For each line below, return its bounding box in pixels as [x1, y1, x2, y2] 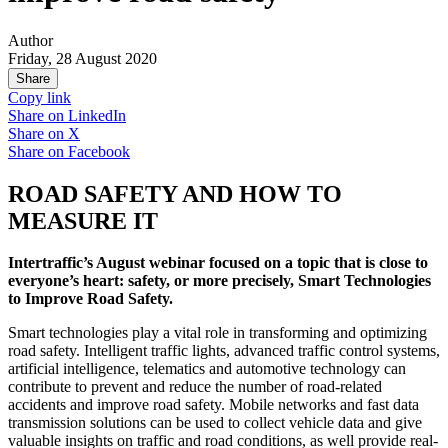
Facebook [68, 142, 130, 160]
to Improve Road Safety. [8, 290, 173, 308]
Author [8, 31, 53, 49]
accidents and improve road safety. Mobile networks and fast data [8, 396, 419, 414]
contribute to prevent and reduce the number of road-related [8, 378, 382, 396]
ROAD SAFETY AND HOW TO [8, 180, 342, 207]
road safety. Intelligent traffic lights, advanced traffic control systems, [8, 342, 440, 360]
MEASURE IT [8, 207, 158, 234]
